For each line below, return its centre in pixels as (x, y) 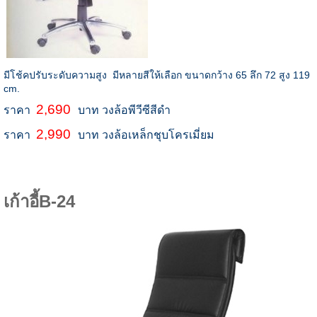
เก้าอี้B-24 (39, 202)
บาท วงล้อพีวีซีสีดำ (124, 110)
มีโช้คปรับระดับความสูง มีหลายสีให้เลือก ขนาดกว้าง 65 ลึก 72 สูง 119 (156, 75)
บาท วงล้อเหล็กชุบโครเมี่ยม (146, 135)
